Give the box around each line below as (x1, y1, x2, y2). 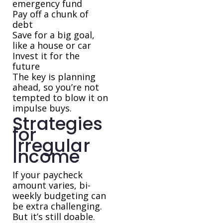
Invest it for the (12, 50, 80, 62)
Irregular (12, 133, 90, 158)
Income (12, 144, 80, 169)
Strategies (12, 111, 103, 136)
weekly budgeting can (12, 190, 106, 202)
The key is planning (12, 71, 96, 83)
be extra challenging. (12, 200, 102, 213)
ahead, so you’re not (12, 81, 99, 94)
